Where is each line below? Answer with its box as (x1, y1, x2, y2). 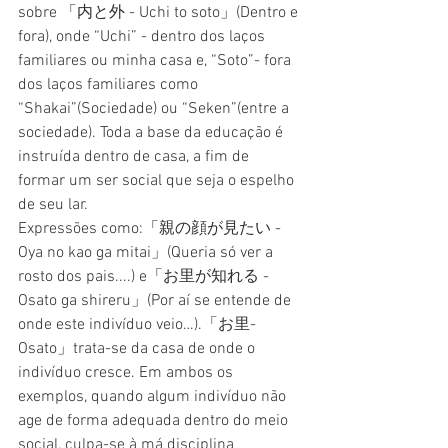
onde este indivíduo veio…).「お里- (18, 314, 256, 335)
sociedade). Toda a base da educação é (18, 122, 287, 143)
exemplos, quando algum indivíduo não (18, 386, 290, 407)
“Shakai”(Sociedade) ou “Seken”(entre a (18, 98, 293, 119)
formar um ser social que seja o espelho (18, 170, 298, 191)
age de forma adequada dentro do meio (18, 410, 292, 431)
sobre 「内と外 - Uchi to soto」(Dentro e (18, 2, 302, 23)
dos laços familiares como (18, 74, 202, 95)
